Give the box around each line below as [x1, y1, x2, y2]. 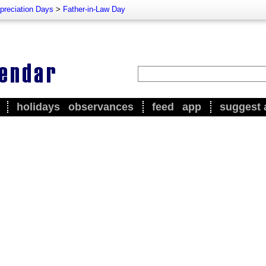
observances [68, 101, 134, 113]
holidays [17, 101, 60, 113]
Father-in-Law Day [63, 5, 125, 14]
